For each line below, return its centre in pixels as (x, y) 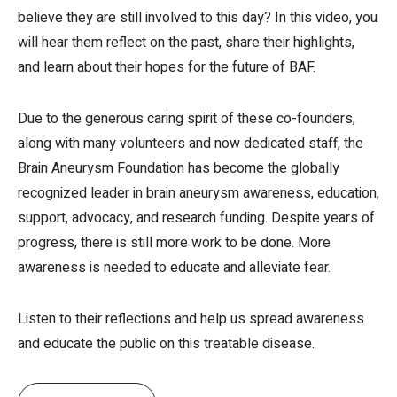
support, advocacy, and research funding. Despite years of (196, 218)
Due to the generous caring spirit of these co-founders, (187, 119)
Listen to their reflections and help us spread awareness (191, 319)
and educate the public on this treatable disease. (166, 344)
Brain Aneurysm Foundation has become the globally (179, 169)
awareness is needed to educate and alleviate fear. (174, 268)
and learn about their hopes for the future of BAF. (167, 68)
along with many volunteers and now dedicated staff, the (191, 144)
